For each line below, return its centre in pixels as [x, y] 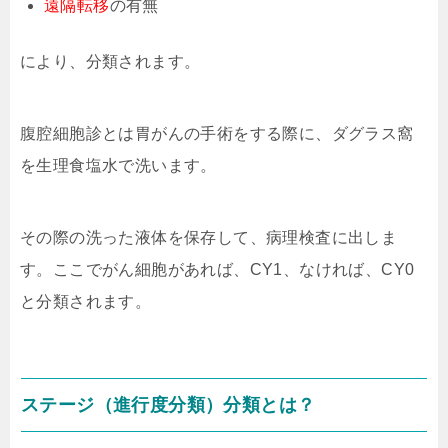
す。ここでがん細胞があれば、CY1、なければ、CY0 [217, 269]
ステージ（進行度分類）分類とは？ [168, 404]
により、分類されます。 [110, 61]
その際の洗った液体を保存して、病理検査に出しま [209, 237]
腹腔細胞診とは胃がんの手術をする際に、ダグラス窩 [217, 133]
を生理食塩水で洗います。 [118, 165]
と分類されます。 [86, 301]
